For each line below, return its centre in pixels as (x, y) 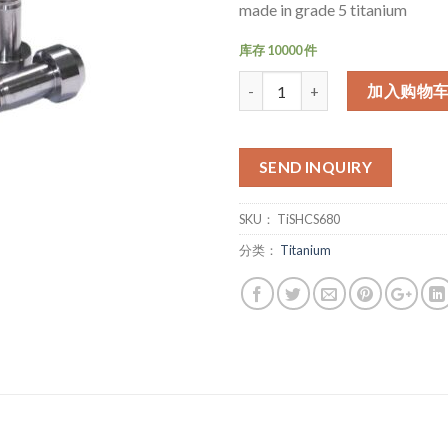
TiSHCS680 (308, 218)
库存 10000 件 (278, 50)
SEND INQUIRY (315, 167)
